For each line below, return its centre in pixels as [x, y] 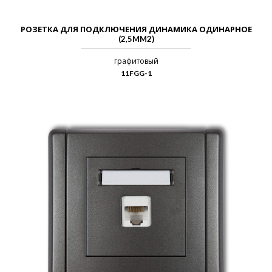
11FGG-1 [136, 73]
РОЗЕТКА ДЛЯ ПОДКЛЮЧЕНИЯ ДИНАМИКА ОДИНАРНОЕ [136, 29]
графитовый [136, 61]
